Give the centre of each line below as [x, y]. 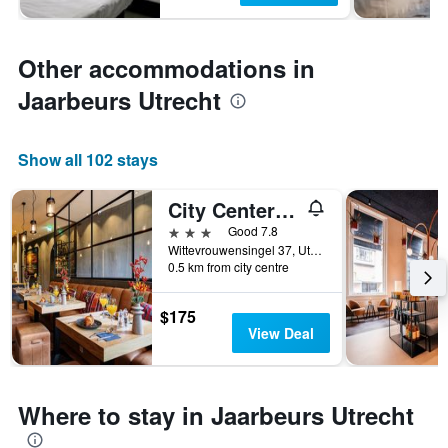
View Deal [280, 333]
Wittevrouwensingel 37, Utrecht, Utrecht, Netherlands [316, 250]
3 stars [190, 231]
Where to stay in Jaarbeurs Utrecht [216, 415]
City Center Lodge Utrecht [285, 210]
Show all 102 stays [88, 160]
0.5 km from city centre [228, 267]
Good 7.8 [253, 231]
